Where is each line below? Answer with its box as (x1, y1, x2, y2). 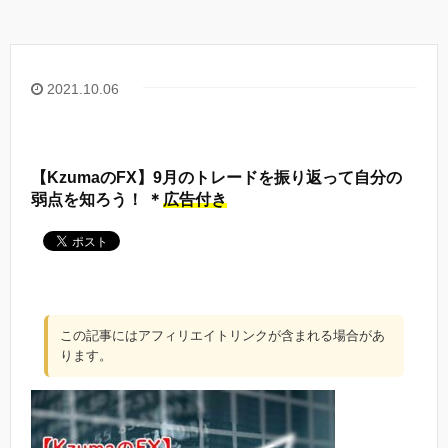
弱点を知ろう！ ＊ (147, 191, 163, 209)
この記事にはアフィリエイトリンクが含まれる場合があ (60, 328, 385, 344)
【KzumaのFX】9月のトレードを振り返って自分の (31, 169, 402, 187)
